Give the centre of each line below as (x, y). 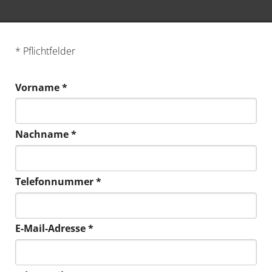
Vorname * (41, 87)
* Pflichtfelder (45, 51)
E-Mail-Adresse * (54, 229)
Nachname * (46, 134)
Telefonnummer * (58, 181)
